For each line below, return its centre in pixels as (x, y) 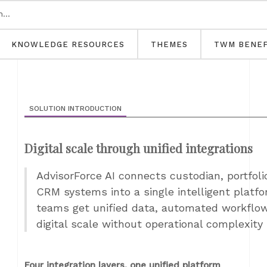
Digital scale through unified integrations (139, 148)
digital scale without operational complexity (150, 224)
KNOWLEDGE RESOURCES (68, 44)
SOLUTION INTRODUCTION (75, 108)
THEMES (169, 44)
